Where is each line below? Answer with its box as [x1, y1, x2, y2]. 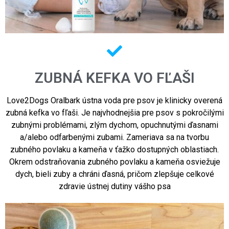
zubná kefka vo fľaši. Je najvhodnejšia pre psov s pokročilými [5, 107, 224, 118]
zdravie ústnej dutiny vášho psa [58, 181, 171, 191]
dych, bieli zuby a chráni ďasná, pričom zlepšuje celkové [15, 169, 214, 179]
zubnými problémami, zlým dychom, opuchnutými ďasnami [11, 120, 218, 130]
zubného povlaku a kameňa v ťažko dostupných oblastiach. [10, 144, 219, 154]
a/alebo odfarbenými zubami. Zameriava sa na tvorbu [20, 132, 209, 142]
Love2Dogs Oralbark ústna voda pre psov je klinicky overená [7, 95, 222, 105]
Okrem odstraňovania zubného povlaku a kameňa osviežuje [9, 156, 220, 167]
